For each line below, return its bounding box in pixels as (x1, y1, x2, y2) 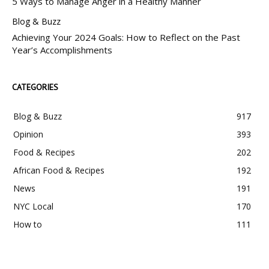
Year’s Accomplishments (12, 44, 112, 56)
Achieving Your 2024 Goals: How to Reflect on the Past (12, 31, 240, 44)
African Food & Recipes (13, 165, 104, 177)
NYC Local (13, 201, 53, 213)
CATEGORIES (12, 82, 58, 93)
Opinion (13, 128, 43, 141)
